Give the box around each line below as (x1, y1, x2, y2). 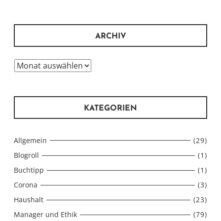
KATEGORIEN (84, 105, 137, 113)
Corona (14, 180, 37, 189)
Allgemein (14, 135, 47, 145)
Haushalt (14, 195, 43, 205)
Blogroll (14, 150, 39, 160)
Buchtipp (14, 165, 44, 175)
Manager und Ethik (14, 210, 77, 220)
